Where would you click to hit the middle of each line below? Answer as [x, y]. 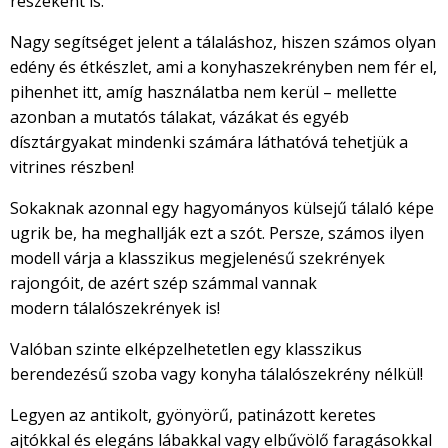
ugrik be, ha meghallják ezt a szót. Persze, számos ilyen [217, 233]
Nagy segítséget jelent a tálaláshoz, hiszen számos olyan [223, 42]
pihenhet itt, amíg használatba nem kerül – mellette [203, 92]
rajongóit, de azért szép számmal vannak [163, 283]
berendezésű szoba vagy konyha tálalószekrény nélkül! [216, 374]
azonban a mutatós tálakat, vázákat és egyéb [179, 117]
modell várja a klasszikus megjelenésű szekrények [197, 258]
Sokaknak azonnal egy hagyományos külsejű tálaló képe [222, 208]
